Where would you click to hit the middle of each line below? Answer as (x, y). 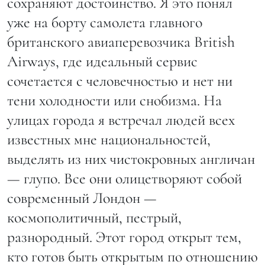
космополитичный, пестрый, (94, 217)
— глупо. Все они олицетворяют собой (125, 178)
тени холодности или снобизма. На (114, 100)
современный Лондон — (82, 198)
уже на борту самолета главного (105, 22)
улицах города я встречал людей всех (121, 119)
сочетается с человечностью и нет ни (120, 80)
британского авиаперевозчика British (121, 41)
